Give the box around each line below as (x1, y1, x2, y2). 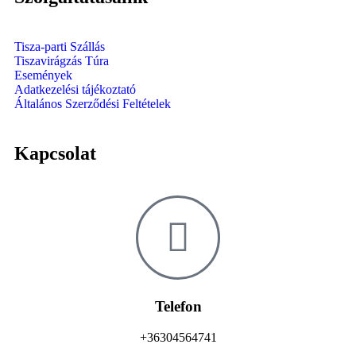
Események (14, 68, 72, 82)
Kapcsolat (14, 142, 96, 164)
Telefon (154, 298, 202, 315)
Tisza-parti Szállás (14, 39, 105, 53)
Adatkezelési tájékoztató (14, 82, 136, 96)
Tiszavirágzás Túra (14, 53, 109, 68)
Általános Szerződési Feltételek (14, 96, 171, 110)
